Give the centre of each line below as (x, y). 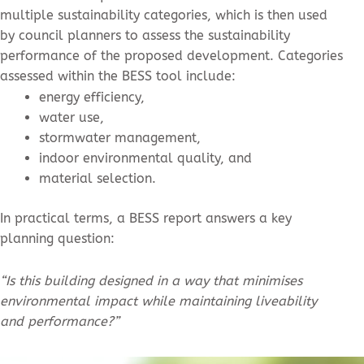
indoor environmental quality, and (147, 158)
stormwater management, (122, 137)
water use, (74, 117)
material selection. (97, 178)
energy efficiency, (94, 97)
